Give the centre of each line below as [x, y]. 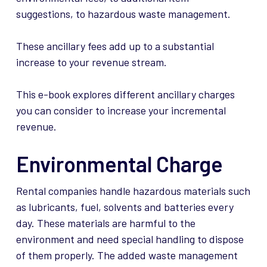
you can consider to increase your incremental [121, 111]
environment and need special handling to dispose [130, 239]
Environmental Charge [119, 164]
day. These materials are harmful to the [105, 223]
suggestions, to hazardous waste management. [123, 14]
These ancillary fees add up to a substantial [115, 46]
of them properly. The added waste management [127, 255]
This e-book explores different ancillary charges [125, 94]
